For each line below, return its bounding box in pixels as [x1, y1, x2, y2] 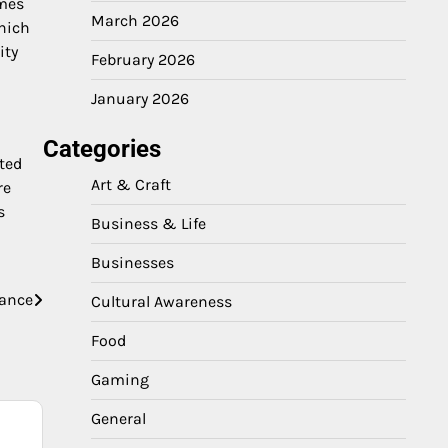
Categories [43, 135, 161, 163]
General [91, 409, 146, 428]
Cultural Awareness [91, 292, 232, 311]
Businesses [91, 253, 174, 272]
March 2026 [91, 11, 179, 30]
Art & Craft [91, 175, 171, 194]
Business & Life [91, 214, 206, 233]
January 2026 [91, 89, 189, 108]
